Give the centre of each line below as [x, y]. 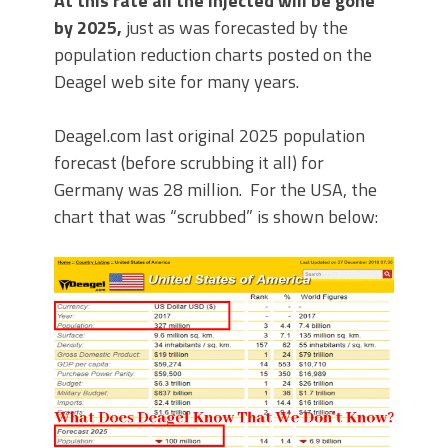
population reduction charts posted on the [213, 54]
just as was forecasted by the [235, 27]
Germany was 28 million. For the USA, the [215, 189]
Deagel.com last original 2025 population [209, 135]
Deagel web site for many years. [176, 81]
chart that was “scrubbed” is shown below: [216, 216]
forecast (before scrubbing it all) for [189, 162]
